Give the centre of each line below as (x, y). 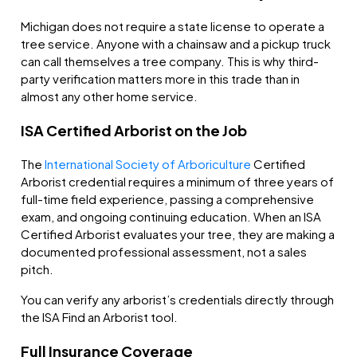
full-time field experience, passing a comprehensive (168, 199)
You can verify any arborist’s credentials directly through (178, 300)
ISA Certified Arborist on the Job (134, 131)
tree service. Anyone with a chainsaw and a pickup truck (176, 44)
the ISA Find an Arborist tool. (100, 317)
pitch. (37, 269)
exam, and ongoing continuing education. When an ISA (171, 217)
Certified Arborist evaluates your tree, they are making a (178, 234)
